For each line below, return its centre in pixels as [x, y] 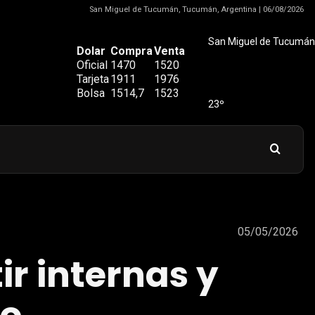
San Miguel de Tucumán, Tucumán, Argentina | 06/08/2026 [197, 9]
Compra [131, 51]
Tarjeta [93, 79]
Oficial [92, 65]
